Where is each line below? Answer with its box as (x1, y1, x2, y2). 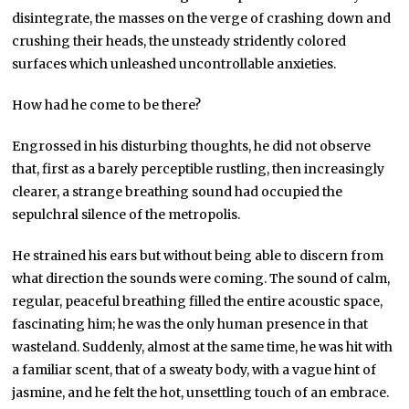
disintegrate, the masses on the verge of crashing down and (12, 10, 392, 27)
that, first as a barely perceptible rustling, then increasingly (12, 161, 385, 178)
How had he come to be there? (12, 97, 202, 114)
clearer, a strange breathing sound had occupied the (12, 184, 343, 201)
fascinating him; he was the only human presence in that (12, 316, 369, 333)
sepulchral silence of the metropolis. (12, 206, 241, 224)
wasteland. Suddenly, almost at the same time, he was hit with (12, 339, 393, 356)
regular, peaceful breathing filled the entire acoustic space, (12, 293, 383, 310)
